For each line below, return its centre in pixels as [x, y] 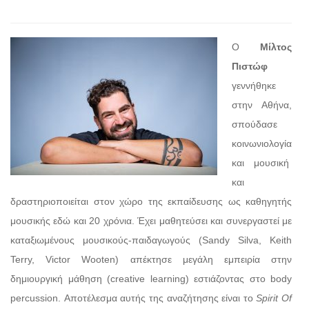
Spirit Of [274, 298]
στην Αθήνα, [262, 104]
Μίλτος [276, 47]
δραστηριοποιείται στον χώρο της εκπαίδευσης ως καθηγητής [151, 201]
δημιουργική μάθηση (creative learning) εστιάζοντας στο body [151, 278]
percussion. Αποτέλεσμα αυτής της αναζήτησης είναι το [133, 298]
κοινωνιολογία [262, 143]
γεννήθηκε [254, 85]
